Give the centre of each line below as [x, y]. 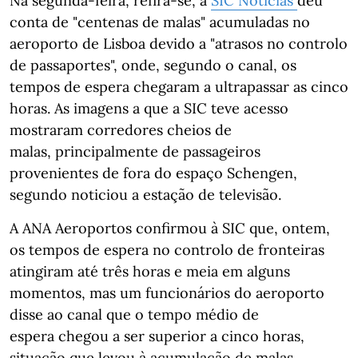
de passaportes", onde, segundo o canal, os [153, 65]
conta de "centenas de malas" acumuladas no [160, 22]
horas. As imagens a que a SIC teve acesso [149, 108]
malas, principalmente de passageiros [135, 151]
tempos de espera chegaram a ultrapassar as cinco [179, 86]
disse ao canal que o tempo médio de [134, 314]
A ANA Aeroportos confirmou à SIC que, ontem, [170, 228]
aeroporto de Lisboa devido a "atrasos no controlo [179, 43]
